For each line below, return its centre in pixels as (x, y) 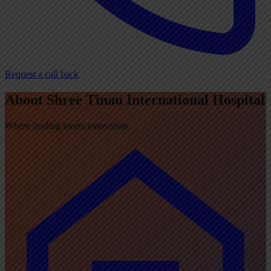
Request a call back (42, 74)
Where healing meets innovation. (67, 125)
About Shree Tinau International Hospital (135, 100)
